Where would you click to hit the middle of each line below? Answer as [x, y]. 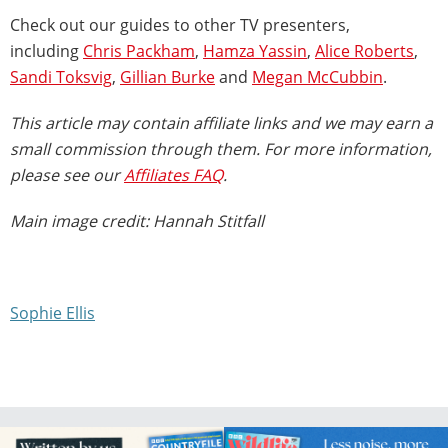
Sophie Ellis [52, 312]
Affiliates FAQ [173, 174]
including [46, 50]
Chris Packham [139, 50]
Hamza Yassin [255, 50]
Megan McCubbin [317, 76]
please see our [67, 174]
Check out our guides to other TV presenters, [180, 24]
